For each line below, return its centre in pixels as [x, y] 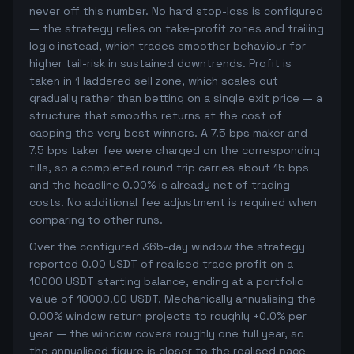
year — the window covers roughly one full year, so [167, 333]
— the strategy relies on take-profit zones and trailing [177, 28]
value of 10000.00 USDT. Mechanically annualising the [173, 299]
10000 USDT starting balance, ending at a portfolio [167, 281]
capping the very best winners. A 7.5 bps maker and [168, 133]
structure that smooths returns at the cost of [156, 115]
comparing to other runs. [96, 220]
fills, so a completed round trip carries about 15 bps [169, 168]
